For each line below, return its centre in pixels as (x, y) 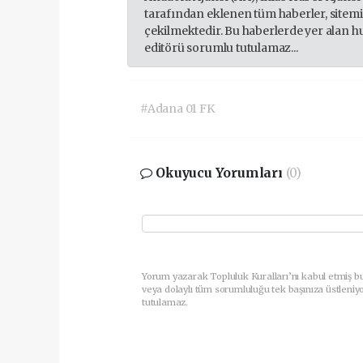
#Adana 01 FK (177, 109)
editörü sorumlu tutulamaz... (221, 48)
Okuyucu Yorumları (219, 173)
